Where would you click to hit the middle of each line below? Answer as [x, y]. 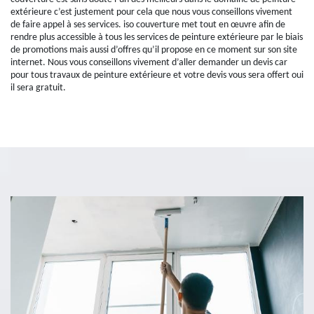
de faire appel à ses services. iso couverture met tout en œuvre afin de [148, 25]
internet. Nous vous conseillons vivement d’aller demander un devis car [149, 63]
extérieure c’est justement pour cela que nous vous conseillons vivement [151, 12]
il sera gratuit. [38, 88]
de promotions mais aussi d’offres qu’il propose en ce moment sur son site [154, 50]
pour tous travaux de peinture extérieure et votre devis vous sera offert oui [157, 75]
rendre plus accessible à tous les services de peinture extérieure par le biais [157, 37]
